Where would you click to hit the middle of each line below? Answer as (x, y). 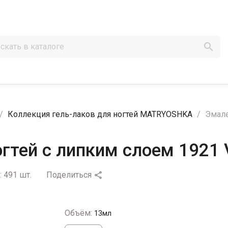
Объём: (78, 213)
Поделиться (69, 175)
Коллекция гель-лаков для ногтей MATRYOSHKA (100, 114)
